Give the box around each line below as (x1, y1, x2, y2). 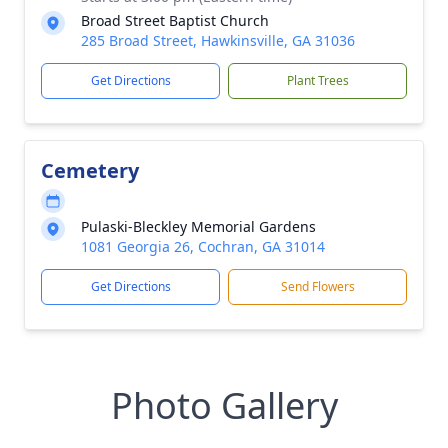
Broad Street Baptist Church (81, 11, 269, 30)
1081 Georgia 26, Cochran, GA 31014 (81, 237, 325, 256)
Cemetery (41, 157, 139, 184)
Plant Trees (286, 72, 349, 89)
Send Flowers (280, 278, 355, 295)
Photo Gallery (110, 381, 338, 430)
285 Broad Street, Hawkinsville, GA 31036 (81, 31, 355, 50)
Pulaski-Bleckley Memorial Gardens (81, 217, 316, 236)
